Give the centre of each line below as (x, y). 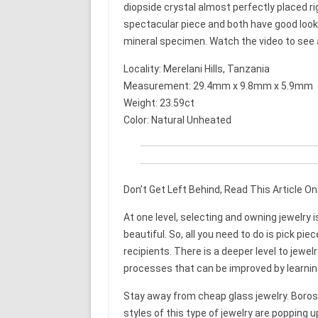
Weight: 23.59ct (159, 103)
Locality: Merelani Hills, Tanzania (196, 68)
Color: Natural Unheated (177, 120)
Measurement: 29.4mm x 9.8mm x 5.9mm (218, 86)
